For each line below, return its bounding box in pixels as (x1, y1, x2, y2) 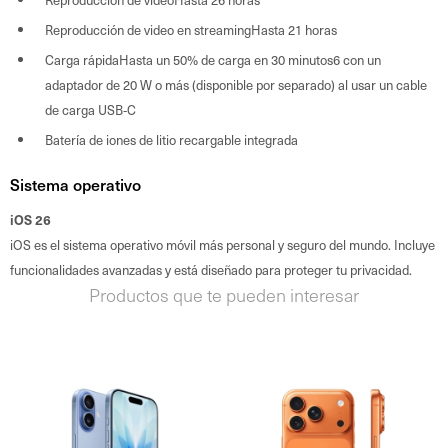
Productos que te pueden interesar (89, 280, 359, 308)
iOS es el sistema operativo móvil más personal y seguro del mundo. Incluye (10, 234, 435, 254)
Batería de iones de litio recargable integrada (45, 129, 298, 149)
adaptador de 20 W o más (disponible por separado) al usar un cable (45, 74, 427, 94)
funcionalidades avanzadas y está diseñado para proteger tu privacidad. (10, 259, 412, 279)
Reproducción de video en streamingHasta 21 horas (45, 19, 337, 39)
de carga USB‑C (45, 99, 136, 119)
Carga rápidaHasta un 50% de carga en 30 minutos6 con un (45, 49, 381, 69)
